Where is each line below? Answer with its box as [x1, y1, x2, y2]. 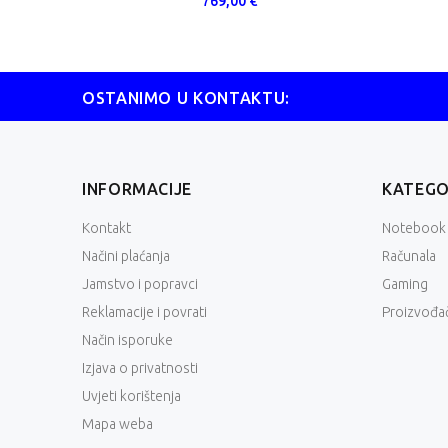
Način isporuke [82, 332, 173, 349]
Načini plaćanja [82, 248, 170, 265]
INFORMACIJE [82, 180, 193, 199]
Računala [382, 248, 436, 265]
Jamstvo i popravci [82, 276, 198, 293]
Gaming [382, 276, 428, 293]
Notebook [382, 220, 446, 237]
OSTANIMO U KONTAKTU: [82, 89, 290, 108]
